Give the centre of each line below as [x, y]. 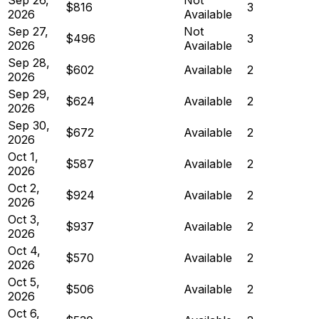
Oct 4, [24, 250]
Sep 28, [29, 62]
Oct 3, [24, 219]
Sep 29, [29, 94]
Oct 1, [23, 156]
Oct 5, [24, 282]
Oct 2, [24, 188]
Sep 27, [28, 31]
